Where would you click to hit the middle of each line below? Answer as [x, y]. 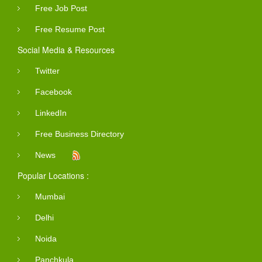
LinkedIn [51, 113]
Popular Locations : [53, 176]
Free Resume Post [70, 30]
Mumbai [50, 197]
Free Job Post [61, 8]
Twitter [47, 71]
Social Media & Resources [66, 50]
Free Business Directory [80, 134]
